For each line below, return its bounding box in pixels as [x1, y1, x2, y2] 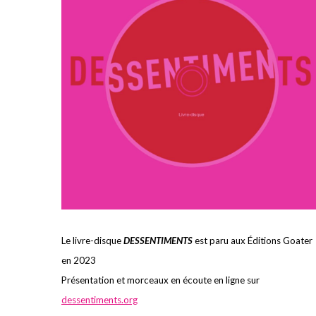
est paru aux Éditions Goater [193, 235, 312, 246]
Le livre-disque [61, 235, 121, 246]
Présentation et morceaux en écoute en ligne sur [61, 274, 260, 286]
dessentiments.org [61, 294, 138, 305]
